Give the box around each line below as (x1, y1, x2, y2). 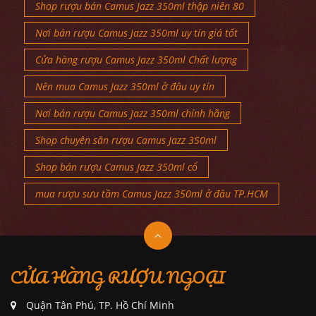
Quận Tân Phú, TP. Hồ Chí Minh (23, 298, 174, 312)
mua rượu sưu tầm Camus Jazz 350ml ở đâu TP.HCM (35, 187, 268, 200)
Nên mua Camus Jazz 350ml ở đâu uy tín (35, 80, 214, 93)
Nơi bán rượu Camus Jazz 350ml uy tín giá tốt (35, 26, 238, 39)
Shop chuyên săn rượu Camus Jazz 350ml (35, 133, 217, 147)
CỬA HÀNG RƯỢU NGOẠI (11, 263, 226, 291)
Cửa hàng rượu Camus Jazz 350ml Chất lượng (35, 53, 237, 66)
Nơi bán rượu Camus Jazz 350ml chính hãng (35, 107, 230, 120)
